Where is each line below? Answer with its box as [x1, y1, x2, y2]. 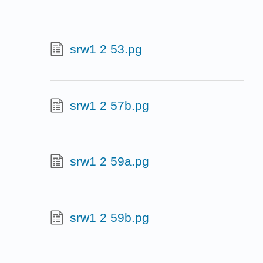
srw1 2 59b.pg [69, 210, 149, 224]
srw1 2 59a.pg [69, 154, 149, 168]
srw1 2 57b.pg [69, 98, 149, 112]
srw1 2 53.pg [69, 42, 142, 56]
